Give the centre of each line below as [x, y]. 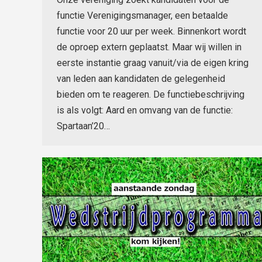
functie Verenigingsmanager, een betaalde [142, 15]
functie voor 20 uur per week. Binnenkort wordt [151, 31]
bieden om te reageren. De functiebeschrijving [151, 94]
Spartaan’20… [83, 126]
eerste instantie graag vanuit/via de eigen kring [153, 63]
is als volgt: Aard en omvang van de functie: [145, 110]
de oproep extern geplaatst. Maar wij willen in [149, 47]
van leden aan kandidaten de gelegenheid [141, 78]
